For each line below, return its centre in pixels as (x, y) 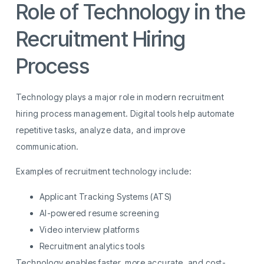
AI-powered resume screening (99, 213)
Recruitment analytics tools (92, 246)
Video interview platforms (89, 229)
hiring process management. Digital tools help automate (125, 113)
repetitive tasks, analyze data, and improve (100, 130)
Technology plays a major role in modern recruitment (120, 97)
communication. (47, 146)
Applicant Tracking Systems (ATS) (105, 196)
